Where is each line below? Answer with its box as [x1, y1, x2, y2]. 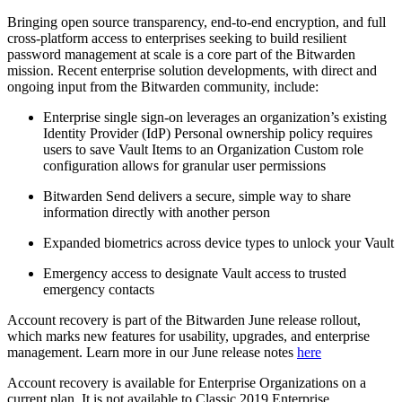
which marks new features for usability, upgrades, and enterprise [7, 328, 370, 344]
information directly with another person [43, 204, 270, 220]
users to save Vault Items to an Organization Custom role [43, 141, 363, 157]
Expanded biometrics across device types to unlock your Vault [43, 234, 394, 250]
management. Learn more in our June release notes [7, 344, 297, 360]
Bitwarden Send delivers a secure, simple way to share [43, 188, 351, 204]
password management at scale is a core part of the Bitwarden [7, 46, 355, 62]
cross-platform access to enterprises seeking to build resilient [7, 30, 346, 46]
